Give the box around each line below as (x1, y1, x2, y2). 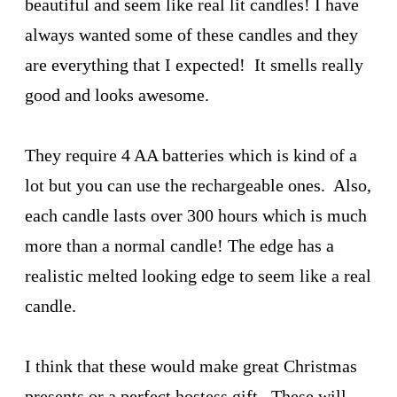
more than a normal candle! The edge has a (25, 235, 334, 255)
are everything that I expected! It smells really (25, 54, 363, 74)
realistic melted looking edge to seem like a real (25, 265, 371, 285)
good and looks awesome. (25, 84, 209, 105)
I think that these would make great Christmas (25, 355, 357, 376)
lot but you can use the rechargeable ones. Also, (25, 175, 371, 195)
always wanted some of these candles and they (25, 24, 358, 44)
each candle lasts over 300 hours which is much (25, 205, 367, 225)
